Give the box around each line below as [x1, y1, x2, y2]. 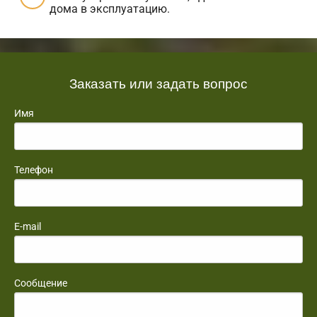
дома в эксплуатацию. [50, 1, 170, 16]
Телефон [14, 163, 53, 175]
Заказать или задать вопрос [69, 72, 248, 92]
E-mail [14, 220, 41, 232]
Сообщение [14, 277, 67, 289]
